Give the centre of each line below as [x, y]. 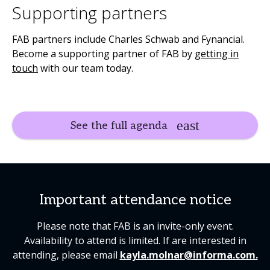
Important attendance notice [135, 199]
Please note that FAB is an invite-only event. [135, 226]
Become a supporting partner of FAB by [103, 53]
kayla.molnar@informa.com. [189, 255]
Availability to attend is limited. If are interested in [135, 240]
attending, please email [66, 255]
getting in [217, 53]
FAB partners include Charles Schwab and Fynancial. [128, 39]
